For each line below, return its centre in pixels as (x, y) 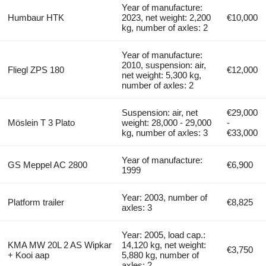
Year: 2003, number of (165, 197)
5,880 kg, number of (161, 255)
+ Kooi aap (28, 255)
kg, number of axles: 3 (165, 132)
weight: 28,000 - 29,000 (167, 122)
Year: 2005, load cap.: (164, 235)
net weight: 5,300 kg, (162, 75)
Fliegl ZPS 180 (36, 69)
